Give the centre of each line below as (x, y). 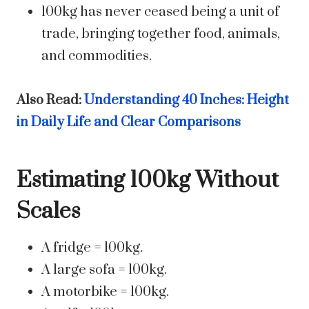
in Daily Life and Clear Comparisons (129, 123)
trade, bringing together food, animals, (161, 34)
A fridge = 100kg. (92, 248)
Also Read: (50, 101)
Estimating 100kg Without (148, 181)
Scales (48, 212)
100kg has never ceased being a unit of (160, 12)
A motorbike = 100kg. (105, 292)
